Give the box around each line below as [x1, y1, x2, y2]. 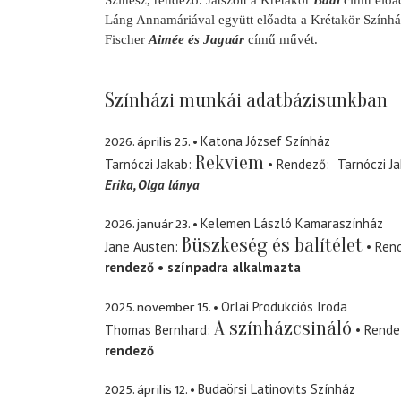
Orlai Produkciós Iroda [221, 297, 347, 315]
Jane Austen [105, 238, 175, 256]
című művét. [244, 32, 318, 47]
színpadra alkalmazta [167, 259, 301, 277]
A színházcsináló [214, 316, 352, 340]
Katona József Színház [200, 132, 330, 149]
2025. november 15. [105, 295, 210, 319]
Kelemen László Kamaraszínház [200, 215, 383, 233]
